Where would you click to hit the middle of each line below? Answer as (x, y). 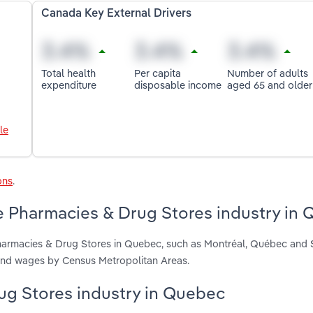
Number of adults (267, 73)
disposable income (178, 85)
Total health (69, 73)
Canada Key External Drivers (117, 14)
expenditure (69, 85)
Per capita (158, 73)
